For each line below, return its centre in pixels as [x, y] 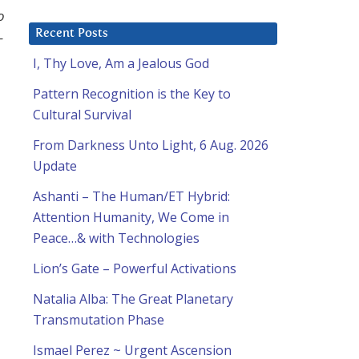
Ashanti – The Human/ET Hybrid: [131, 197]
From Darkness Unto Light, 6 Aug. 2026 [151, 145]
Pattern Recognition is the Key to [132, 94]
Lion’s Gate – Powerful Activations [135, 269]
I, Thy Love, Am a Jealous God [121, 64]
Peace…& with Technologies [116, 238]
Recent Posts [72, 34]
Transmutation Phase [99, 320]
